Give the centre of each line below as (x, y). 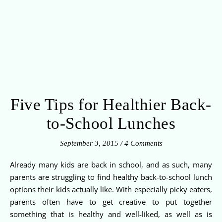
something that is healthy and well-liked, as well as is (111, 214)
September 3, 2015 (89, 143)
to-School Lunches (111, 123)
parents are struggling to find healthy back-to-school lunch (111, 177)
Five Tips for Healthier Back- (111, 104)
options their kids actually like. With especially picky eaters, (111, 189)
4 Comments (143, 143)
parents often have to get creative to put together (111, 201)
